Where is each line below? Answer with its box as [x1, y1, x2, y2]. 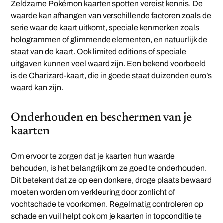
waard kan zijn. [11, 83, 64, 92]
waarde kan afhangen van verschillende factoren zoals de [11, 11, 212, 20]
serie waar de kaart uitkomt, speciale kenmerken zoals [11, 23, 200, 32]
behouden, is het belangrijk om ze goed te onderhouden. [11, 164, 207, 173]
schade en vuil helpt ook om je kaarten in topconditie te [11, 212, 202, 221]
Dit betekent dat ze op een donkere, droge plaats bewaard [11, 176, 212, 185]
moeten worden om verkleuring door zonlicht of [11, 188, 175, 197]
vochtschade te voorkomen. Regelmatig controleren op [11, 200, 204, 209]
